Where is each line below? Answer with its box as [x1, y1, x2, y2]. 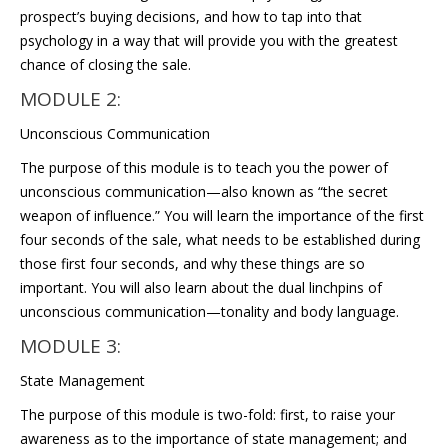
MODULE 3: [20, 333, 121, 359]
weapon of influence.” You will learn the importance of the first [20, 206, 424, 225]
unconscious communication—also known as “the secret [20, 182, 388, 201]
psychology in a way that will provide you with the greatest [20, 31, 398, 50]
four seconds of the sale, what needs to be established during [20, 230, 420, 249]
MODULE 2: [20, 86, 121, 112]
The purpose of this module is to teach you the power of [20, 158, 388, 177]
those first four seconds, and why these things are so [20, 254, 365, 273]
